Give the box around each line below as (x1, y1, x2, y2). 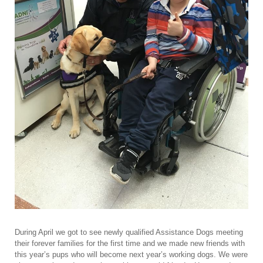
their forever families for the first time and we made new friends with (15, 238, 245, 248)
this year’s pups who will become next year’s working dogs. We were (15, 249, 248, 259)
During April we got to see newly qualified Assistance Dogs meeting (15, 227, 243, 237)
